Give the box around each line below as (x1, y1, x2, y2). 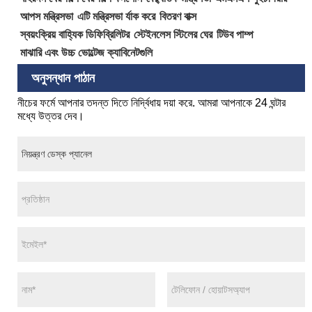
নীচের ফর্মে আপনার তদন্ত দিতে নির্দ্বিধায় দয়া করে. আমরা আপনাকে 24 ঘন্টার (17, 97, 286, 109)
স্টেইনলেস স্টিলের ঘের (134, 28, 213, 40)
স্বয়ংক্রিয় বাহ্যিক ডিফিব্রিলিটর (20, 28, 130, 40)
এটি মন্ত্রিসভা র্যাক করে (77, 10, 156, 22)
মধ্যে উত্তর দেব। (17, 110, 84, 123)
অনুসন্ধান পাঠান (31, 70, 95, 85)
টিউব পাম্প (217, 28, 254, 40)
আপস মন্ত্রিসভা (20, 10, 74, 22)
